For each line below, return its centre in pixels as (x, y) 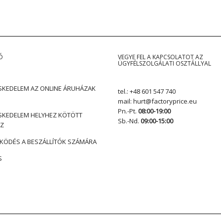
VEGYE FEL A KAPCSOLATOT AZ (161, 57)
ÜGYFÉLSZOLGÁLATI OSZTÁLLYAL (165, 63)
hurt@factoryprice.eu (165, 101)
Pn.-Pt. (128, 111)
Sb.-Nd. (129, 121)
